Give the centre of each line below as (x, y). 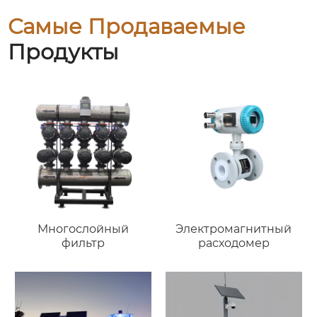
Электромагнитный (234, 229)
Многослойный (83, 229)
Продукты (64, 52)
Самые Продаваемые (127, 27)
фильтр (83, 243)
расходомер (234, 243)
